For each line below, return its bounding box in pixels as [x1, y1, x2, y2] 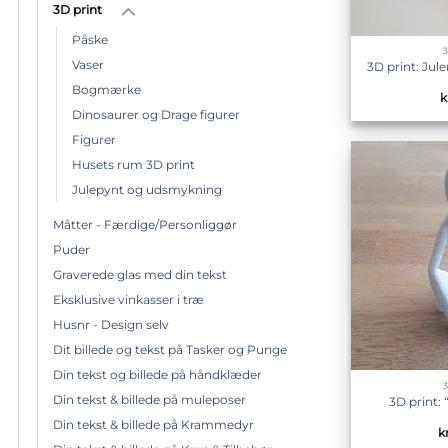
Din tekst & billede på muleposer [53, 391, 246, 407]
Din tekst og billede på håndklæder [53, 366, 262, 382]
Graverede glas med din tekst [53, 266, 227, 282]
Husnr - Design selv [53, 316, 169, 332]
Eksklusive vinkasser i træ [53, 291, 204, 307]
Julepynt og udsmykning [72, 181, 222, 197]
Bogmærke [72, 81, 141, 97]
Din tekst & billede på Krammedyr [53, 416, 254, 432]
